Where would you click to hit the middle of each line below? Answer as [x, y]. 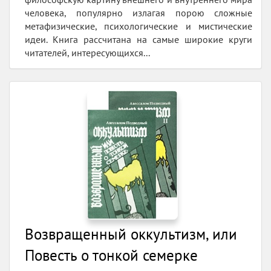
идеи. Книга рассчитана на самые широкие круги [139, 39]
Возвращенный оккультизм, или [131, 234]
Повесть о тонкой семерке [111, 255]
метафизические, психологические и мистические [139, 26]
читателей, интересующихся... [87, 52]
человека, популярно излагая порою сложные [139, 12]
